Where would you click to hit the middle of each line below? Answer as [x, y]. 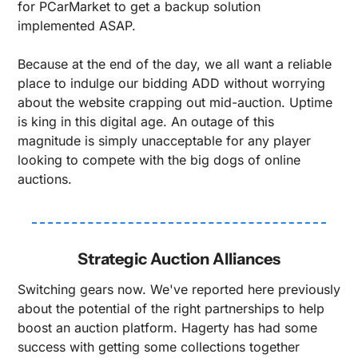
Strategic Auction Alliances [179, 259]
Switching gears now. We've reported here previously [179, 289]
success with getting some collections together [159, 346]
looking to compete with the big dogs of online [159, 159]
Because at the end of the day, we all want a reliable [175, 64]
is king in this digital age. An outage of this [146, 121]
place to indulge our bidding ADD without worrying [171, 83]
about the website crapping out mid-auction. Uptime [175, 102]
